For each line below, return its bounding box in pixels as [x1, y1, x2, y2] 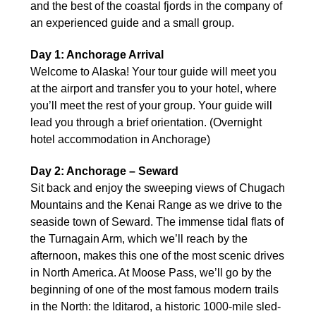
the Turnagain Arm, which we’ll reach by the [30, 232, 248, 245]
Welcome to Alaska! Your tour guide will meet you [30, 65, 276, 78]
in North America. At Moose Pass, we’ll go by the [30, 266, 272, 279]
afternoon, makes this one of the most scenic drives [30, 249, 284, 262]
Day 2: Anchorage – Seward [30, 164, 178, 177]
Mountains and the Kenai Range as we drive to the [30, 198, 282, 211]
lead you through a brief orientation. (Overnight [30, 116, 262, 128]
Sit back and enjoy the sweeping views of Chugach [30, 181, 285, 194]
